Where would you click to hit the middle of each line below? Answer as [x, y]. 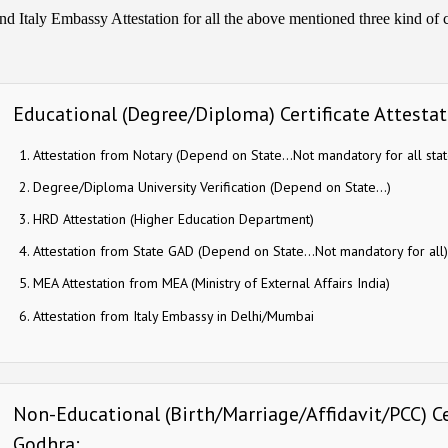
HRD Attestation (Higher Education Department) [173, 218]
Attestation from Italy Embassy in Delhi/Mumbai [173, 315]
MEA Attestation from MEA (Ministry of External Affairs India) [211, 283]
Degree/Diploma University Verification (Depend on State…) [211, 186]
